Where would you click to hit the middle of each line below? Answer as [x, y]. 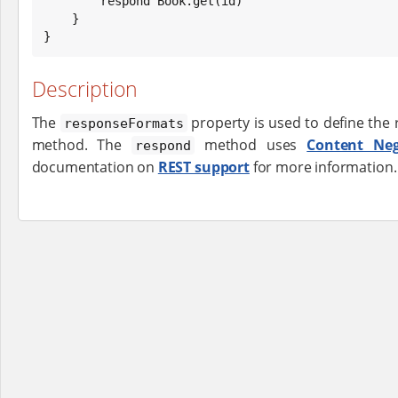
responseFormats [123, 123]
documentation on [95, 167]
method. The [81, 144]
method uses [251, 144]
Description [84, 89]
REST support [203, 167]
